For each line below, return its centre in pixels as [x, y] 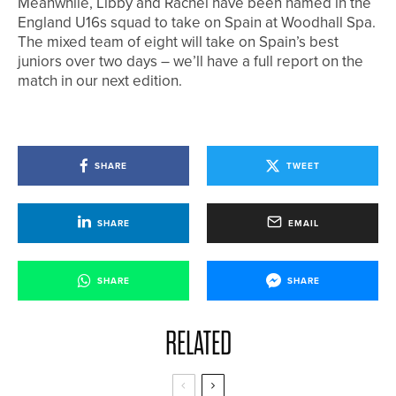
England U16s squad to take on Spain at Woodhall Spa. [197, 23]
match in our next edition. [100, 81]
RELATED [198, 344]
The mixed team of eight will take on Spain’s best [178, 42]
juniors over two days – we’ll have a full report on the [190, 62]
